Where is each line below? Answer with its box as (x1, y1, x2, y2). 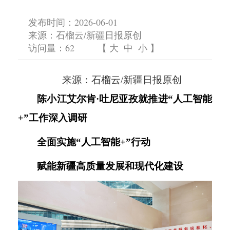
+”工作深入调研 (18, 112, 87, 123)
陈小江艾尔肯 (37, 93, 96, 104)
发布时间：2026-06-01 (28, 15, 118, 28)
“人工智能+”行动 (76, 136, 151, 147)
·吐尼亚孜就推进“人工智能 (95, 93, 213, 104)
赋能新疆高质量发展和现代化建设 (37, 160, 184, 171)
